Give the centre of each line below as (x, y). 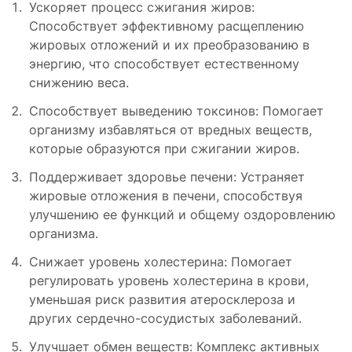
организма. (64, 233)
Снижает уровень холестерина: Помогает (161, 261)
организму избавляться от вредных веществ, (170, 129)
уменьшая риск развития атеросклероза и (162, 299)
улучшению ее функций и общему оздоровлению (182, 214)
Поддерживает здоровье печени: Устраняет (167, 176)
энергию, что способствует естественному (164, 63)
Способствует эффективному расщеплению (167, 26)
